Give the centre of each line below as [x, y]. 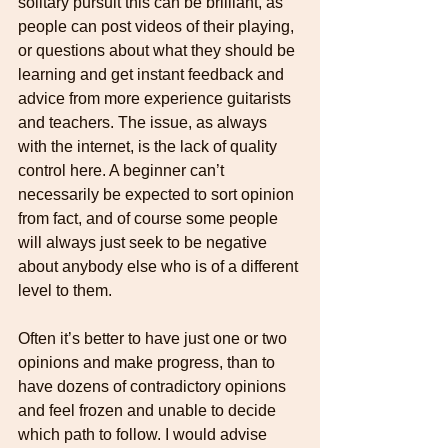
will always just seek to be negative [144, 242]
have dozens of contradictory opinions [154, 386]
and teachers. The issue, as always [144, 122]
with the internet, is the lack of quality [149, 146]
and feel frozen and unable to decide [149, 410]
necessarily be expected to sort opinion [158, 194]
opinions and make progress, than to [148, 362]
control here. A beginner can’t [123, 170]
